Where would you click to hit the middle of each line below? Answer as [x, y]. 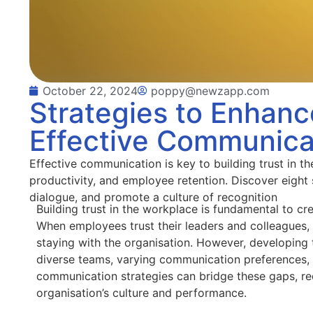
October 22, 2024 [90, 91]
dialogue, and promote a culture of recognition [153, 197]
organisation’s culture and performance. [141, 293]
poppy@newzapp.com [210, 91]
